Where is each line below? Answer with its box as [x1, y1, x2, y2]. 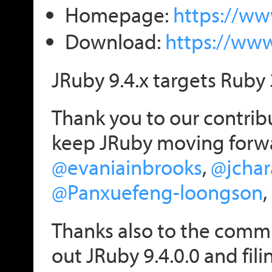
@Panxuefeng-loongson [52, 178, 263, 206]
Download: [64, 27, 165, 55]
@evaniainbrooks [52, 153, 202, 181]
